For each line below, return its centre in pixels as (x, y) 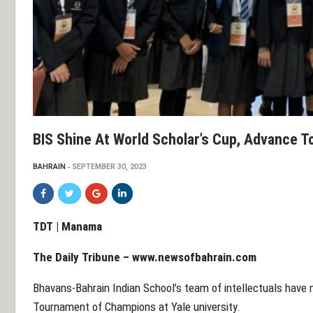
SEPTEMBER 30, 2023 (109, 167)
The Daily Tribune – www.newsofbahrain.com (145, 257)
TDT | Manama (87, 227)
